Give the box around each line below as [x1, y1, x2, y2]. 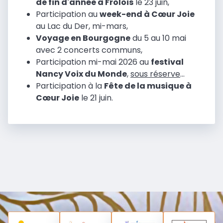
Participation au [36, 8, 100, 20]
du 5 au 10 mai [130, 32, 186, 44]
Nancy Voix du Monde [36, 68, 127, 80]
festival [151, 56, 184, 68]
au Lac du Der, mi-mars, [36, 20, 128, 32]
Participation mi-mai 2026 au [36, 56, 151, 68]
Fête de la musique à [104, 80, 192, 92]
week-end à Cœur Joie [100, 8, 195, 20]
